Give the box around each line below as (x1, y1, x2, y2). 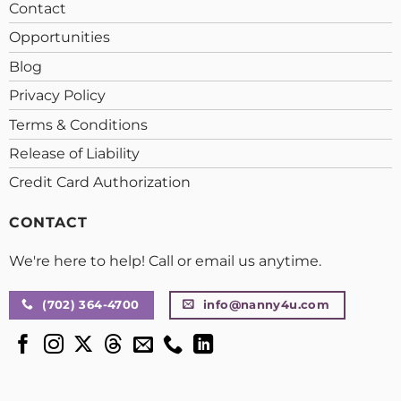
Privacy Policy (8, 87, 106, 105)
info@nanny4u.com (203, 297, 330, 311)
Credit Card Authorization (8, 174, 191, 192)
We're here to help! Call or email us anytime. (8, 252, 321, 269)
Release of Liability (8, 144, 140, 162)
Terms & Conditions (8, 115, 148, 133)
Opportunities (8, 29, 110, 47)
